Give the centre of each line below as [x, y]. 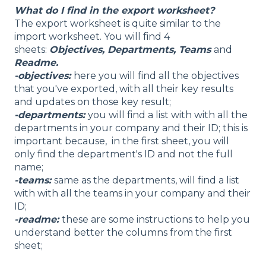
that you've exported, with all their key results [124, 89]
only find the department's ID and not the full [123, 154]
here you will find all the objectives [156, 76]
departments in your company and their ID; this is [131, 128]
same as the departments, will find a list [147, 180]
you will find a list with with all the [168, 115]
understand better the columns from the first [123, 233]
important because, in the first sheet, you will [122, 141]
